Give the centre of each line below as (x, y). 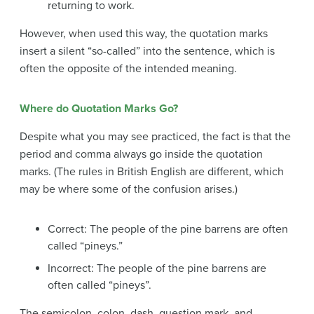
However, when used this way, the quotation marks (144, 34)
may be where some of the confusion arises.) (129, 190)
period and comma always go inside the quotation (141, 155)
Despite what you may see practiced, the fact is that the (155, 137)
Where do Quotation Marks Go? (99, 109)
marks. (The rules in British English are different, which (152, 172)
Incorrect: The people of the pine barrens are (157, 269)
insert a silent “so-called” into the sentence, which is (147, 52)
